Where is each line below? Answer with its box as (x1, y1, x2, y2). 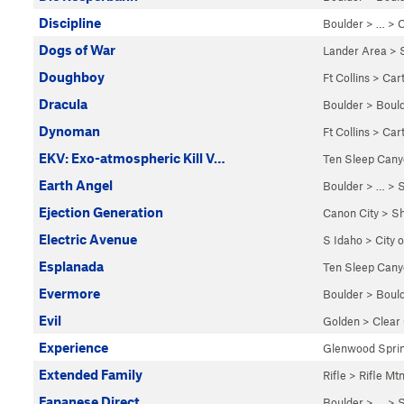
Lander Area (323, 43, 387, 58)
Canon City (323, 206, 379, 220)
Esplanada (39, 258, 104, 274)
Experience (39, 339, 108, 355)
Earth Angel (39, 177, 113, 193)
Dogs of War (39, 41, 115, 58)
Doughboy (39, 69, 105, 85)
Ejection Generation (39, 204, 163, 220)
